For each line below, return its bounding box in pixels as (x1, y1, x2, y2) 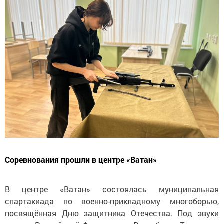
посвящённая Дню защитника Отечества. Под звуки (5, 208, 219, 219)
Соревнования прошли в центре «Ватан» (5, 154, 157, 165)
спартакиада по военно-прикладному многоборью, (5, 196, 219, 207)
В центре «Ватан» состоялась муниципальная (5, 184, 219, 195)
